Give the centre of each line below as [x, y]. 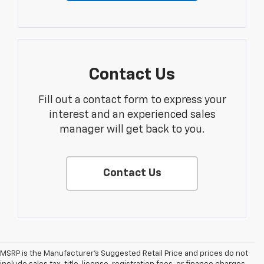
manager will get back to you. [132, 130]
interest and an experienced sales [132, 115]
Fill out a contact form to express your [132, 100]
